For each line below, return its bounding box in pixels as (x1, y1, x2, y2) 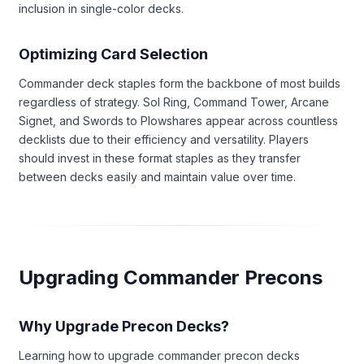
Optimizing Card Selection (19, 45, 208, 63)
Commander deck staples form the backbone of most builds (19, 76, 340, 90)
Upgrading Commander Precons (19, 265, 323, 289)
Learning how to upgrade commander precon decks (19, 348, 300, 362)
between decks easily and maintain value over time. (19, 169, 296, 184)
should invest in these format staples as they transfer (19, 150, 301, 165)
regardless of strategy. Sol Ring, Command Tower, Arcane (19, 94, 329, 109)
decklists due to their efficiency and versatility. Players (19, 132, 309, 146)
